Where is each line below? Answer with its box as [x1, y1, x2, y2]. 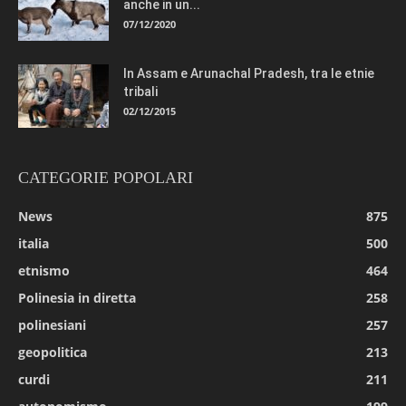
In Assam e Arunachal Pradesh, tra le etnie [123, 65, 374, 81]
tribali [123, 83, 158, 99]
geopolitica [18, 343, 87, 361]
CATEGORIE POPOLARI [18, 168, 193, 187]
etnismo [18, 261, 70, 279]
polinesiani [18, 315, 86, 333]
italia [18, 234, 49, 252]
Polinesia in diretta [18, 288, 136, 306]
